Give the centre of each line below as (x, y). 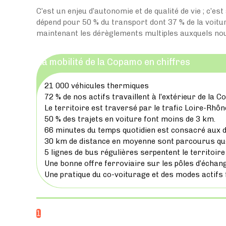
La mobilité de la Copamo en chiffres (114, 62)
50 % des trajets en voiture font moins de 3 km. (130, 119)
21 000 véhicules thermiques (97, 86)
